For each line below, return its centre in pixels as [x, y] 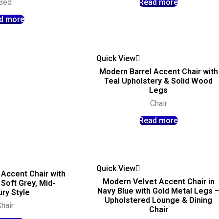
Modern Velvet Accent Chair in [158, 182]
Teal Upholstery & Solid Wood [159, 81]
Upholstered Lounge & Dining [159, 200]
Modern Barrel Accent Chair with [158, 71]
